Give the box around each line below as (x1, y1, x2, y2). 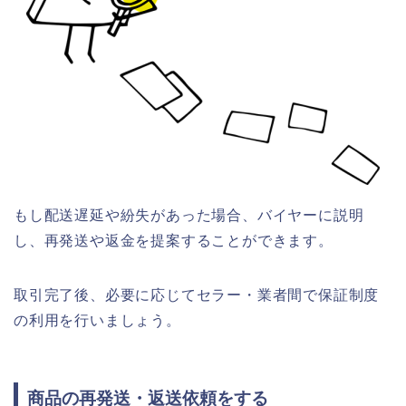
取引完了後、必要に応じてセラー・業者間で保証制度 (14, 287, 380, 304)
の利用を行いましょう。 (14, 313, 181, 329)
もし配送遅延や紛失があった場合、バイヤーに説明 (14, 208, 364, 224)
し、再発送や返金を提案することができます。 (14, 233, 333, 249)
